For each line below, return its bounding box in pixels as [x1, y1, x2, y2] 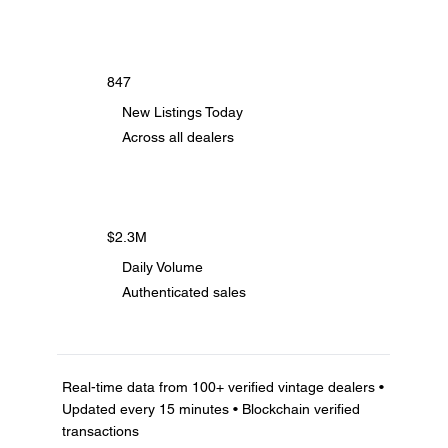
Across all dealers [121, 128, 234, 145]
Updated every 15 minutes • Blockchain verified [61, 400, 360, 417]
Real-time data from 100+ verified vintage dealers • [61, 378, 384, 395]
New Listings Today [121, 103, 243, 120]
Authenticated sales [121, 283, 246, 300]
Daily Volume [121, 259, 203, 276]
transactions [61, 422, 139, 439]
